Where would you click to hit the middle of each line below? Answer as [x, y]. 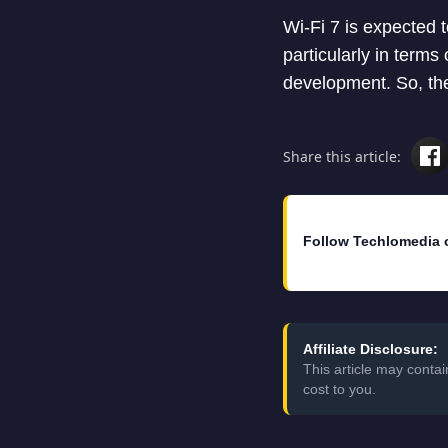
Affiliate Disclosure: [370, 348]
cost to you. [339, 388]
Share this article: [341, 156]
